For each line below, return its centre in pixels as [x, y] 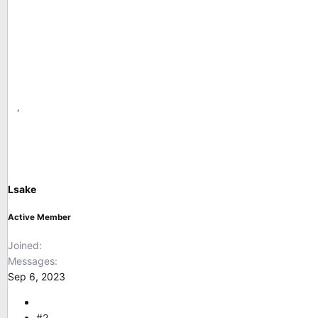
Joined [23, 245]
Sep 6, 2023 [37, 276]
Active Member [39, 218]
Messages [31, 261]
